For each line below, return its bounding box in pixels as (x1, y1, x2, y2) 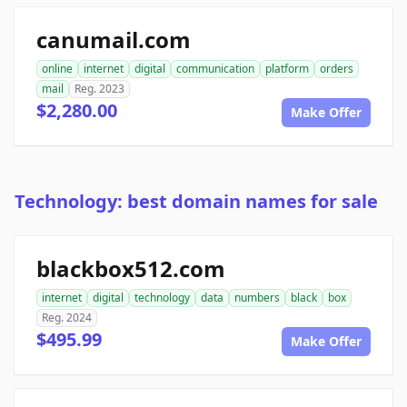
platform (265, 61, 309, 77)
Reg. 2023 (74, 81, 124, 97)
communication (176, 61, 254, 77)
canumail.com (36, 25, 191, 55)
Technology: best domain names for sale (15, 189, 378, 214)
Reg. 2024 (42, 310, 92, 326)
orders (320, 61, 353, 77)
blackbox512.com (36, 253, 225, 284)
